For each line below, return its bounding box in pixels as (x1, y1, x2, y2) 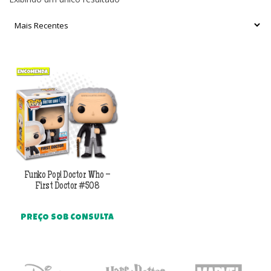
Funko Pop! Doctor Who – (24, 170, 111, 181)
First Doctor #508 (34, 181, 100, 192)
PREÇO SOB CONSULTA (21, 213, 114, 222)
